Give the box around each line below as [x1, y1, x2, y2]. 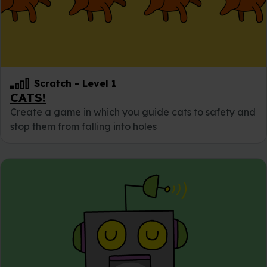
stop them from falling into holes [10, 120, 157, 132]
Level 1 [82, 77, 117, 89]
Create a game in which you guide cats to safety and [10, 105, 256, 118]
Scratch [34, 77, 72, 89]
